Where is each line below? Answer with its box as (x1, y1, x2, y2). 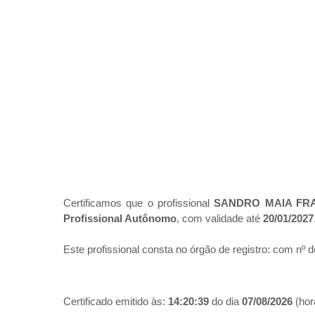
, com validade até (176, 212, 263, 225)
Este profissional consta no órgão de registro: (63, 243, 273, 256)
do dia (209, 295, 242, 308)
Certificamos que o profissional (63, 197, 214, 210)
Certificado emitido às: (63, 295, 168, 308)
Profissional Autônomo (63, 212, 176, 225)
